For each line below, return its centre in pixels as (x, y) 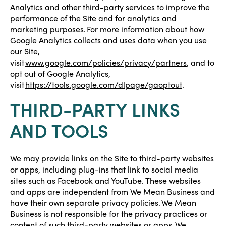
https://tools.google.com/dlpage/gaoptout (104, 84)
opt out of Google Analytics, (60, 73)
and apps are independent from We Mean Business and (112, 191)
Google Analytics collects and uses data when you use (108, 40)
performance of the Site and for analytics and (93, 18)
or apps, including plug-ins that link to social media (104, 169)
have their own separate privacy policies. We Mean (103, 203)
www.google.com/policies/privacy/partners (106, 62)
